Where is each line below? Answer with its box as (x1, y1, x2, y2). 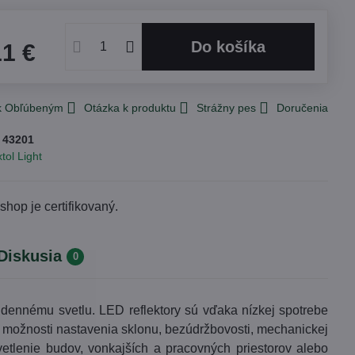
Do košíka (202, 38, 266, 55)
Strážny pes (197, 101, 257, 114)
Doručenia (277, 101, 329, 114)
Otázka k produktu (84, 101, 177, 114)
